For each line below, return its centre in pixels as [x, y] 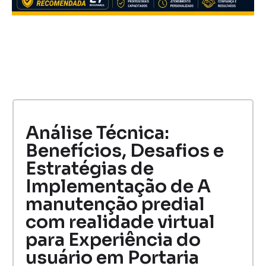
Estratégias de [90, 169]
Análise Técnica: [97, 133]
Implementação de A [118, 187]
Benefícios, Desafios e [125, 151]
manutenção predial [115, 205]
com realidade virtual [120, 222]
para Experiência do [113, 240]
